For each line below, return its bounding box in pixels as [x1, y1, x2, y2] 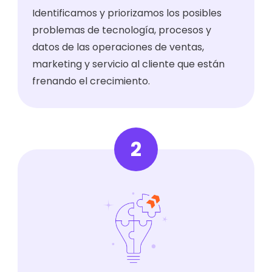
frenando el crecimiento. [32, 74, 151, 89]
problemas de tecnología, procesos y [32, 23, 212, 38]
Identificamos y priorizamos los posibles [32, 6, 222, 21]
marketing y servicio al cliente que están [32, 57, 225, 72]
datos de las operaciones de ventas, [32, 40, 205, 55]
